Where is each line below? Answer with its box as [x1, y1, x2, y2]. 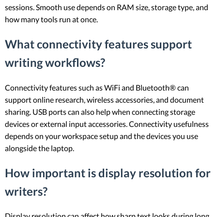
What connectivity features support [5, 36, 192, 51]
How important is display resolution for [5, 165, 211, 180]
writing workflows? [5, 55, 105, 69]
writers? [5, 184, 47, 198]
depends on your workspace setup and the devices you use [5, 131, 198, 140]
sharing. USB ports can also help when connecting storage [5, 107, 195, 116]
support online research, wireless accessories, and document [5, 94, 204, 104]
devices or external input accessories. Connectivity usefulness [5, 119, 209, 128]
